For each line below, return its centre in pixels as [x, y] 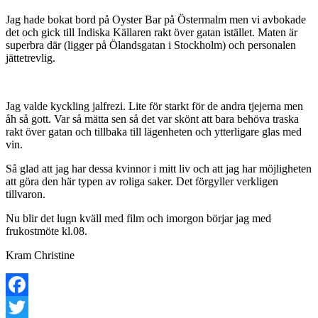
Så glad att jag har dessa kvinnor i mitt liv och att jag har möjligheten [159, 168]
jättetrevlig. [32, 57]
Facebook [28, 307]
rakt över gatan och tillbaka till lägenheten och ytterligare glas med [154, 131]
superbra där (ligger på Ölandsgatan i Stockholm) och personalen [151, 45]
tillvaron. [26, 194]
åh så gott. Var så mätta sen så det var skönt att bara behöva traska [152, 119]
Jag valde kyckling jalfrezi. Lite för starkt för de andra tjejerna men [154, 106]
